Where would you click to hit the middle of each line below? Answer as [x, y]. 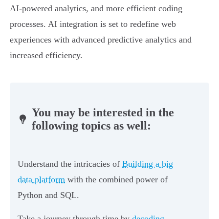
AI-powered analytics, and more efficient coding [96, 9]
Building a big [148, 164]
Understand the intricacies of [70, 164]
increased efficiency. [46, 55]
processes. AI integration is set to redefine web [93, 24]
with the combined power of [116, 180]
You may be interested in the [103, 113]
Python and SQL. [48, 195]
